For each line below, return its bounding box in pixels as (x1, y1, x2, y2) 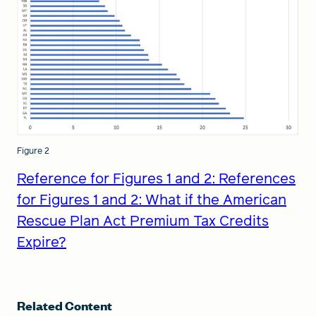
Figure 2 (17, 145, 49, 157)
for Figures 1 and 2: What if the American (17, 189, 286, 209)
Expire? (17, 231, 66, 252)
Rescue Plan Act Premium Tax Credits (17, 210, 269, 231)
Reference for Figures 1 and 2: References (17, 168, 296, 188)
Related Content (17, 296, 112, 314)
